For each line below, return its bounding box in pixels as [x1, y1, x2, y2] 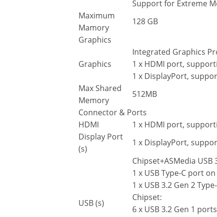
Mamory [78, 22, 109, 33]
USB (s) [78, 198, 104, 209]
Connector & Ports [78, 107, 147, 118]
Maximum [78, 10, 115, 21]
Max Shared [78, 83, 122, 94]
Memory [78, 95, 109, 106]
